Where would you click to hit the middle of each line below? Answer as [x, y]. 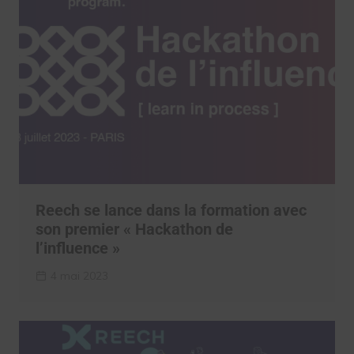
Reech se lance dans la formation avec [171, 211]
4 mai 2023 [79, 276]
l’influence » [77, 249]
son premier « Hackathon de [134, 230]
